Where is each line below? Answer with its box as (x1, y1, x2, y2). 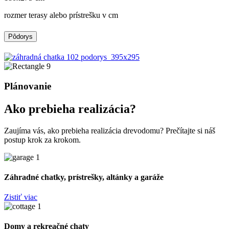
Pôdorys (8, 32, 33, 40)
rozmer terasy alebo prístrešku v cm (4, 11, 118, 20)
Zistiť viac (4, 193, 37, 202)
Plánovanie (4, 80, 51, 91)
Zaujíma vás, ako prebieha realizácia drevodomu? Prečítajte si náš (4, 126, 215, 135)
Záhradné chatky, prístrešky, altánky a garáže (4, 172, 164, 181)
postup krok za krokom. (4, 135, 81, 144)
